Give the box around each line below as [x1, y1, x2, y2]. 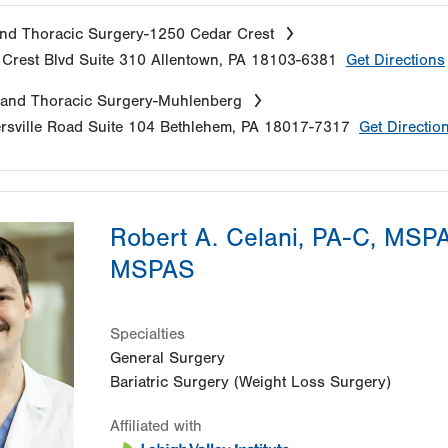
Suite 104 [88, 117, 155, 136]
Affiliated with [110, 416, 202, 435]
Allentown [151, 50, 219, 69]
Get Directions [346, 50, 445, 69]
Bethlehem [160, 117, 232, 136]
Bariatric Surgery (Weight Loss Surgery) [110, 372, 391, 391]
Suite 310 [79, 50, 146, 69]
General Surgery [110, 348, 225, 367]
